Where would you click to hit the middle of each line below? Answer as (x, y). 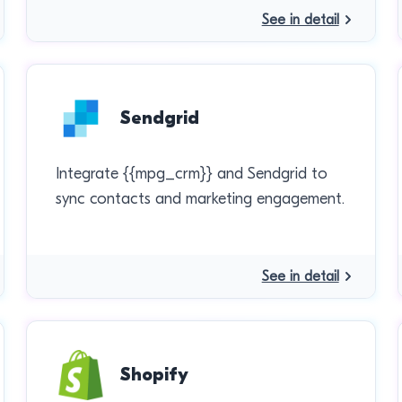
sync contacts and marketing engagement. (201, 199)
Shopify (155, 375)
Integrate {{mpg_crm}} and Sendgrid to (192, 174)
